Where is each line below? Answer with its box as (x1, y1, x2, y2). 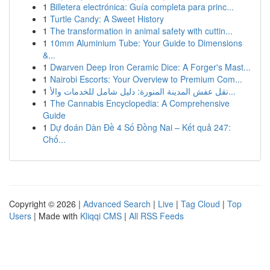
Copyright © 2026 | (9, 198, 83, 210)
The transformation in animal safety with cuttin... (50, 25, 233, 37)
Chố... (43, 133, 66, 145)
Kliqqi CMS (80, 210, 122, 222)
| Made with (31, 210, 80, 222)
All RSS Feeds (129, 210, 184, 222)
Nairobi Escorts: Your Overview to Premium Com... (50, 73, 242, 85)
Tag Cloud (181, 198, 220, 210)
